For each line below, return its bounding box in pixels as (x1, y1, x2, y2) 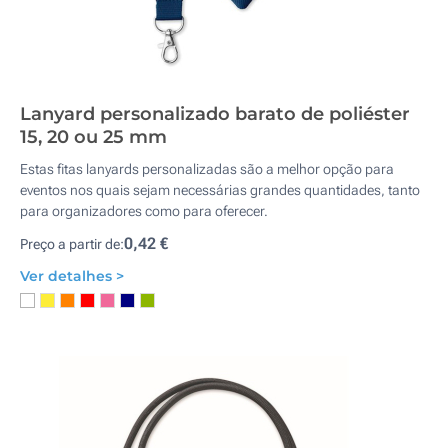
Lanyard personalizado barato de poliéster (20, 103, 410, 125)
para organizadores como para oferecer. (20, 203, 268, 219)
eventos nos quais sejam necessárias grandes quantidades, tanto (20, 182, 420, 198)
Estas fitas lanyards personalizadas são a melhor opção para (20, 161, 394, 177)
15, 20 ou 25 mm (20, 126, 167, 148)
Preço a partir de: (20, 236, 124, 252)
